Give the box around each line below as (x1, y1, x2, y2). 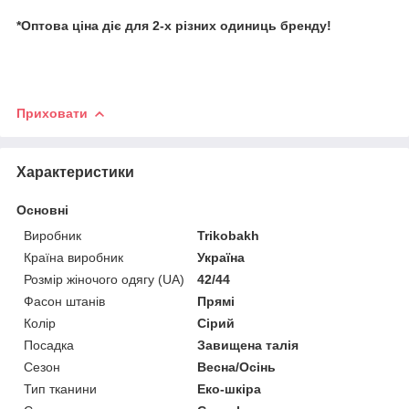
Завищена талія (197, 337, 299, 352)
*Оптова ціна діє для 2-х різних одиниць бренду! (16, 17, 331, 33)
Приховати (16, 105, 88, 121)
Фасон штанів (24, 293, 105, 309)
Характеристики (16, 163, 134, 180)
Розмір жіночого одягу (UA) (24, 271, 184, 287)
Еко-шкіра (197, 381, 262, 396)
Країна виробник (24, 249, 123, 265)
